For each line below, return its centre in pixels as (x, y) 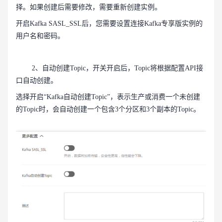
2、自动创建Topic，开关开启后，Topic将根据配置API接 (117, 68)
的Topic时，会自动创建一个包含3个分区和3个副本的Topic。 (108, 110)
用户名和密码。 (40, 36)
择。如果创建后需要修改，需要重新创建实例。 (89, 7)
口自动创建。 (37, 81)
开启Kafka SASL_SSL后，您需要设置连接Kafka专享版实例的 (109, 24)
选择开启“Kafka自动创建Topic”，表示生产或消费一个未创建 (108, 97)
